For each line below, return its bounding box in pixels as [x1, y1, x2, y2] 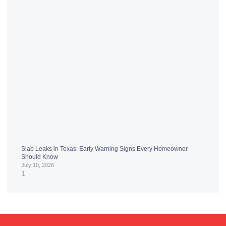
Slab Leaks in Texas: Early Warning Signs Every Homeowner [21, 145, 188, 153]
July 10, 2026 [21, 162, 54, 168]
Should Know [21, 153, 58, 161]
